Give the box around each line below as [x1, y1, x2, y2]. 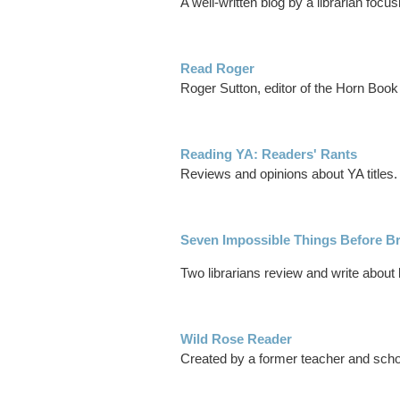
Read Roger [180, 61, 254, 77]
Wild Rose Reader [180, 331, 292, 347]
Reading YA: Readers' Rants [180, 146, 357, 162]
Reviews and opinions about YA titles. [180, 166, 397, 182]
